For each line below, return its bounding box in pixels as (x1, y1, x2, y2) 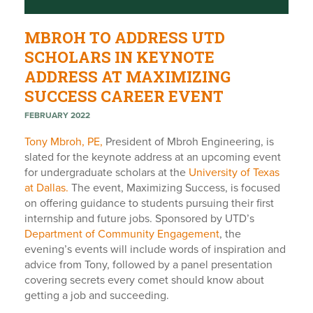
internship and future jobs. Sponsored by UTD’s (24, 212, 254, 226)
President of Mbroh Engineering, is (103, 135, 274, 149)
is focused (228, 181, 280, 195)
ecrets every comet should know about (75, 273, 264, 287)
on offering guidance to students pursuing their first (24, 196, 274, 210)
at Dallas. (24, 181, 68, 195)
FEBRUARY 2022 (24, 110, 90, 120)
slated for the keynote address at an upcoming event (24, 150, 281, 164)
